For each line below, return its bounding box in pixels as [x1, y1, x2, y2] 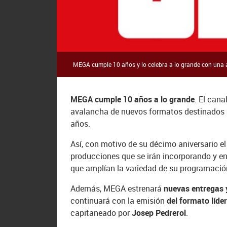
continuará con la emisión [70, 195, 167, 207]
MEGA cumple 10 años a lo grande [70, 94, 195, 105]
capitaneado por [70, 207, 130, 219]
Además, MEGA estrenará [70, 183, 162, 195]
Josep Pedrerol [130, 207, 186, 219]
